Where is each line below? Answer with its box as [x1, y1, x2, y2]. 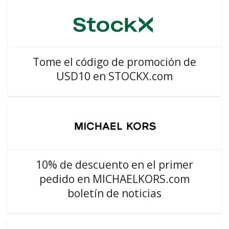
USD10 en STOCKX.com [56, 69, 173, 83]
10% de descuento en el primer [36, 157, 193, 172]
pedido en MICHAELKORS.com [39, 172, 190, 186]
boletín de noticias [67, 186, 162, 200]
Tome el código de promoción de [33, 55, 196, 69]
